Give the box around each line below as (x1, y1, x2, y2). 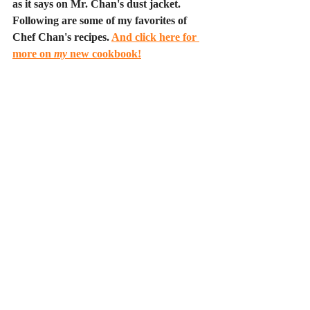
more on (12, 48, 54, 60)
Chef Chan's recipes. (12, 31, 111, 43)
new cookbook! (67, 48, 141, 60)
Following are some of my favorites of (12, 15, 190, 26)
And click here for (111, 31, 199, 43)
